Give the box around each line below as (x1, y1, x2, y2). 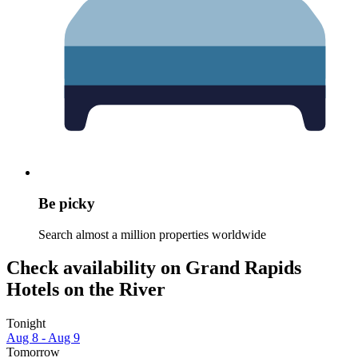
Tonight (6, 316, 46, 331)
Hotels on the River (6, 279, 165, 300)
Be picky (38, 194, 95, 212)
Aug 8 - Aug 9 (6, 331, 80, 345)
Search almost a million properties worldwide (38, 227, 266, 241)
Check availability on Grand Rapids (6, 257, 301, 279)
